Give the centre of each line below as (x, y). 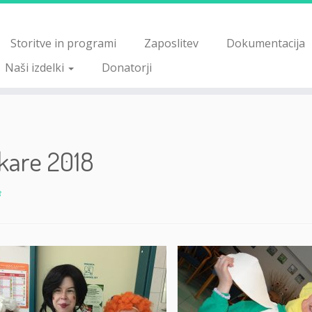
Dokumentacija (266, 43)
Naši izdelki (36, 68)
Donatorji (127, 68)
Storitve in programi (64, 43)
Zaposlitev (172, 43)
